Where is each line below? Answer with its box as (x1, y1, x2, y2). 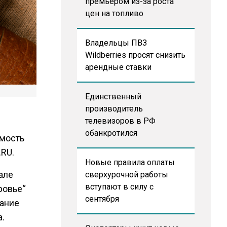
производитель (85, 104, 143, 113)
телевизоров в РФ (85, 116, 156, 126)
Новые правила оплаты (85, 158, 175, 167)
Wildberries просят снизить (85, 50, 185, 60)
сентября (85, 194, 119, 204)
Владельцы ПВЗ (85, 38, 147, 48)
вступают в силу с (85, 182, 154, 192)
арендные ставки (85, 62, 152, 72)
